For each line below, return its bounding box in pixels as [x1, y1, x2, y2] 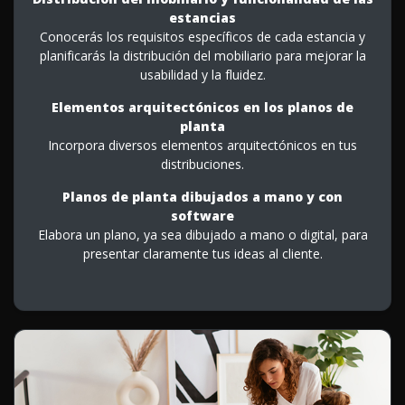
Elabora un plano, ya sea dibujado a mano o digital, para [37, 225, 368, 243]
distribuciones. [161, 155, 244, 173]
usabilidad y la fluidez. [139, 65, 266, 83]
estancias [169, 8, 236, 26]
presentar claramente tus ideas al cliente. [82, 244, 323, 262]
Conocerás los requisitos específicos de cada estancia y [40, 27, 365, 45]
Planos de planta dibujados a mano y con [62, 187, 343, 205]
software [171, 206, 234, 224]
